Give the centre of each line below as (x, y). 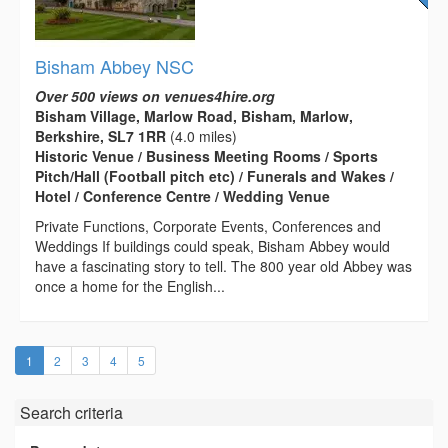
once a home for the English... (130, 285)
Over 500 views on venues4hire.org (155, 95)
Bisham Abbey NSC (114, 65)
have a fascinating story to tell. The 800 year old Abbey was (223, 265)
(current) (55, 359)
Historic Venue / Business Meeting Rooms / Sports (206, 155)
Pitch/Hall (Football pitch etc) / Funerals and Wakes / (214, 175)
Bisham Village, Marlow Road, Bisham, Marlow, (194, 115)
